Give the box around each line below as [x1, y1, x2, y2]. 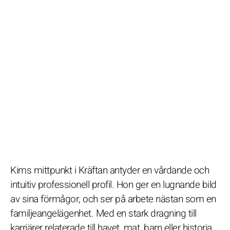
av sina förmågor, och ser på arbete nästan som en [10, 191, 216, 206]
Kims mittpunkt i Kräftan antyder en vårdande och [10, 163, 209, 178]
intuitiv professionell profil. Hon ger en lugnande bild [10, 177, 217, 192]
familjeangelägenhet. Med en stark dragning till [10, 206, 197, 221]
